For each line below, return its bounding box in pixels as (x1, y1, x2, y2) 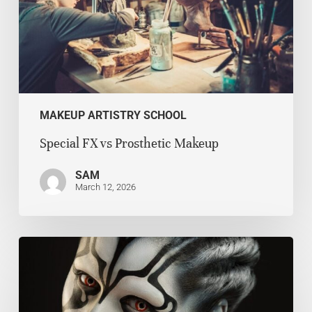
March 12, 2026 (75, 181, 136, 192)
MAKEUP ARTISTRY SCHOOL (39, 108, 187, 122)
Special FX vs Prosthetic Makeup (39, 134, 219, 151)
